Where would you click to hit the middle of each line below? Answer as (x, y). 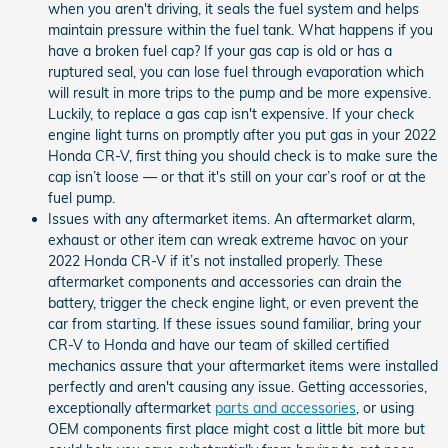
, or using (385, 408)
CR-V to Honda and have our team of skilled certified (218, 345)
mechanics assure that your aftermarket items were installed (243, 366)
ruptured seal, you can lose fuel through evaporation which (236, 72)
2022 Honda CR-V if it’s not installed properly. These (215, 261)
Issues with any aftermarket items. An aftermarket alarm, (231, 219)
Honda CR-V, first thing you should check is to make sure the (243, 156)
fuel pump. (81, 198)
